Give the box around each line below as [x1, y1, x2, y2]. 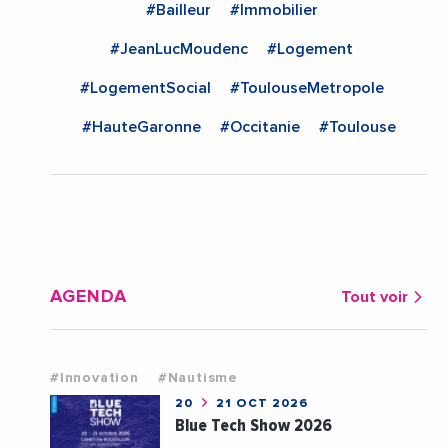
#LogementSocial [79, 80, 211, 97]
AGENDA [50, 288, 127, 307]
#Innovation [50, 371, 139, 386]
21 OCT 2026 [212, 398, 309, 411]
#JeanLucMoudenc [110, 41, 248, 58]
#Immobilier [229, 2, 318, 19]
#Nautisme [157, 371, 238, 386]
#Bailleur [145, 2, 211, 19]
